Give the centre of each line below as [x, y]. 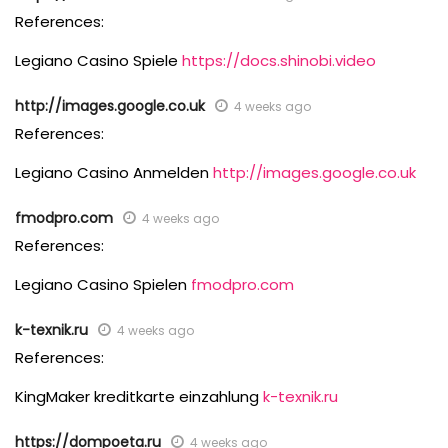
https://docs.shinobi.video [279, 61]
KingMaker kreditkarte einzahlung [139, 397]
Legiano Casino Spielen [103, 285]
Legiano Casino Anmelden [114, 173]
